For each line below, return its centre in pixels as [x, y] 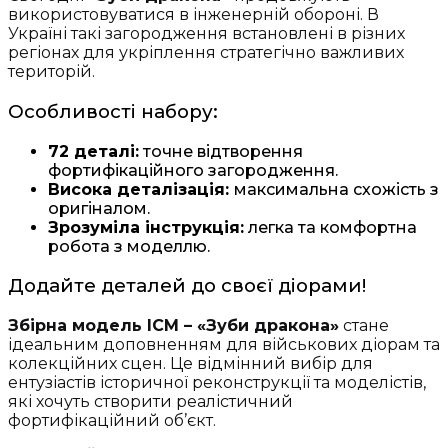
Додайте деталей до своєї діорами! [187, 286]
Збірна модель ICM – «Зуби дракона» [173, 326]
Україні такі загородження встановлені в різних [206, 34]
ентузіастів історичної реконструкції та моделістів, [217, 383]
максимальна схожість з [336, 189]
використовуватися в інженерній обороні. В [193, 15]
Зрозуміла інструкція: [146, 227]
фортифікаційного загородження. [193, 170]
